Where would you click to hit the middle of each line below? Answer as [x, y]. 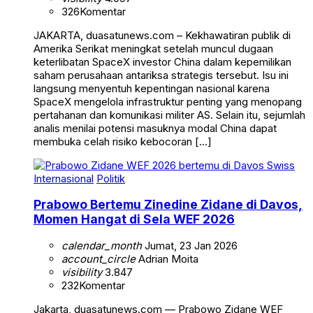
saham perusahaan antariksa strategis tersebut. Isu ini [161, 75]
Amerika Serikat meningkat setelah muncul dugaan [153, 48]
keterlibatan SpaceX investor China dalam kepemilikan [162, 61]
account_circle [99, 259]
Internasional [64, 178]
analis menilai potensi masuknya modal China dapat [155, 128]
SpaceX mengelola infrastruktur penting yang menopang [168, 101]
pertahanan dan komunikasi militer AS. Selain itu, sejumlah [169, 115]
